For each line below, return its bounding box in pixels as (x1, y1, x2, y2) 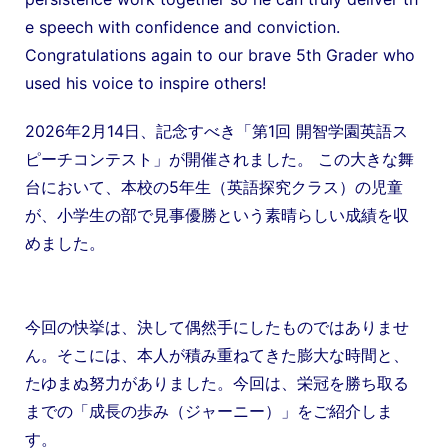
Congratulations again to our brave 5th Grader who (25, 44, 415, 65)
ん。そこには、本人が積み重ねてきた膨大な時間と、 (25, 344, 409, 365)
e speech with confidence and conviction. (25, 16, 340, 37)
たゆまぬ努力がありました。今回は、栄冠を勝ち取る (25, 372, 409, 393)
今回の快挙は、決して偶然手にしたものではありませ (25, 316, 409, 337)
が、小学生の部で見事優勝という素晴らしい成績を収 (25, 204, 409, 225)
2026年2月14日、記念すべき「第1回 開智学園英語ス (25, 120, 408, 141)
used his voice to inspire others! (25, 72, 266, 93)
